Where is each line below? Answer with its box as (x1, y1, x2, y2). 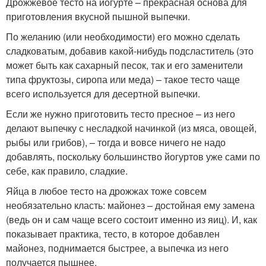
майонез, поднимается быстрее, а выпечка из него (6, 241, 229, 255)
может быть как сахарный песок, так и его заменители (6, 58, 243, 72)
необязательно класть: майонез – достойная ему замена (6, 198, 255, 213)
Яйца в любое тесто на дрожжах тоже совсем (6, 184, 207, 198)
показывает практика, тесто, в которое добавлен (6, 227, 220, 241)
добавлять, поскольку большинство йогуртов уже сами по (6, 150, 260, 164)
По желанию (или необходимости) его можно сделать (6, 30, 240, 44)
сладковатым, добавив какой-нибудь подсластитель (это (6, 44, 254, 58)
